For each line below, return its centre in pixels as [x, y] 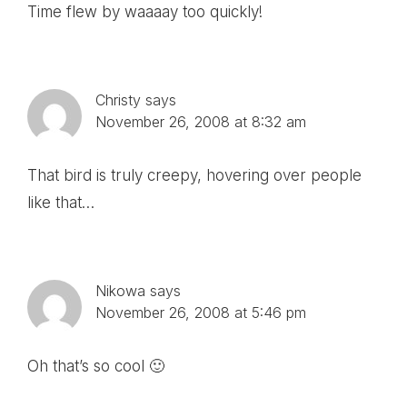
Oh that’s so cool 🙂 [96, 366]
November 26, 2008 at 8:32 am [201, 121]
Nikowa [120, 290]
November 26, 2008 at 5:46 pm [201, 312]
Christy [118, 99]
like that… [61, 202]
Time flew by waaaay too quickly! [145, 11]
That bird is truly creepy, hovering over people [194, 175]
